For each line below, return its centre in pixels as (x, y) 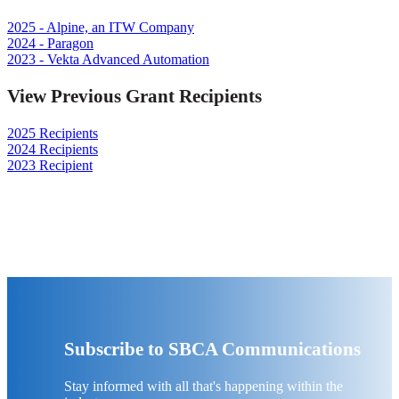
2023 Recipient (50, 166)
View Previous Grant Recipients (134, 96)
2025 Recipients (53, 134)
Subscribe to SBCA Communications (212, 348)
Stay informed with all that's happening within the (204, 386)
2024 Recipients (53, 150)
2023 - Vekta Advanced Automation (108, 59)
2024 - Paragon (50, 43)
